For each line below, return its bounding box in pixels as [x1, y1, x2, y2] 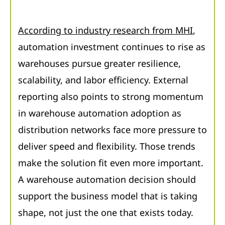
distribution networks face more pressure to [18, 124, 207, 136]
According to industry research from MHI [18, 24, 193, 37]
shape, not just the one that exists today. [18, 206, 193, 219]
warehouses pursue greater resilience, [18, 57, 181, 70]
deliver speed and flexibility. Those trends [18, 140, 195, 153]
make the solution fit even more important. [18, 157, 203, 169]
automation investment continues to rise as [18, 41, 205, 53]
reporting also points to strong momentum [18, 90, 203, 103]
